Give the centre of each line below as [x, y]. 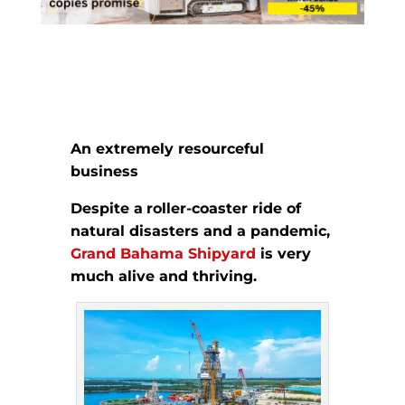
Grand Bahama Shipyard [164, 254]
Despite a [107, 209]
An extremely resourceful [168, 149]
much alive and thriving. [164, 277]
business [105, 172]
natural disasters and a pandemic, [201, 231]
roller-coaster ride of [224, 209]
